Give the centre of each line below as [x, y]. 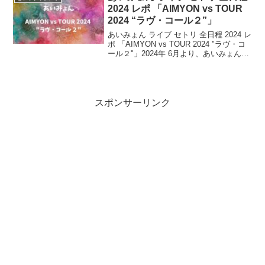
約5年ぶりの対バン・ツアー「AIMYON [175, 63]
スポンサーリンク [132, 102]
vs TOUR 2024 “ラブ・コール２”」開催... [179, 73]
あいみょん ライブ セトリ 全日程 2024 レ [180, 35]
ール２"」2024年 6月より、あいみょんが [179, 54]
